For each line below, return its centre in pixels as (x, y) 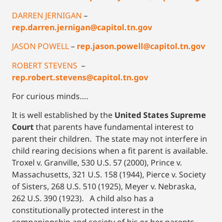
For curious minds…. (50, 96)
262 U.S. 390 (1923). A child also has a (83, 198)
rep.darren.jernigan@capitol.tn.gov (82, 27)
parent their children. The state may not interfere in (110, 139)
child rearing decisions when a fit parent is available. (111, 151)
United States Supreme (160, 115)
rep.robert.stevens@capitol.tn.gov (80, 77)
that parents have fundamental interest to (115, 127)
